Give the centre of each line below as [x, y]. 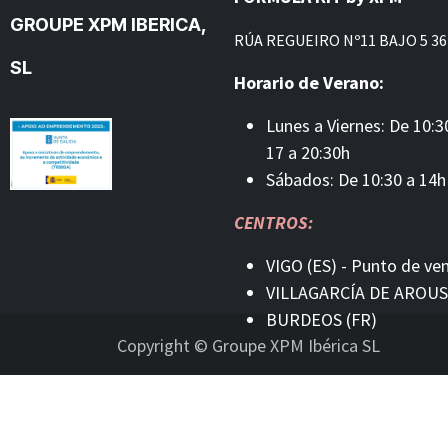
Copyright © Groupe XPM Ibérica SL [248, 345]
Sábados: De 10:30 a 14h [356, 179]
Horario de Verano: [309, 82]
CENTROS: [273, 222]
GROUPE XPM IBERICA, [108, 24]
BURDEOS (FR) [321, 319]
